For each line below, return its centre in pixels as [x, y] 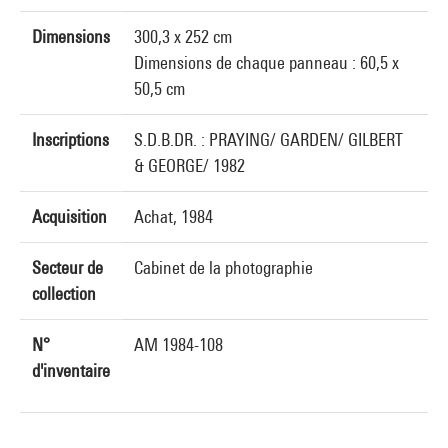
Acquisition [69, 216]
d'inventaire [71, 370]
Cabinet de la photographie [223, 267]
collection [64, 293]
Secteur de [67, 267]
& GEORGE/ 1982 [189, 165]
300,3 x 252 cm [183, 36]
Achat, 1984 [173, 216]
